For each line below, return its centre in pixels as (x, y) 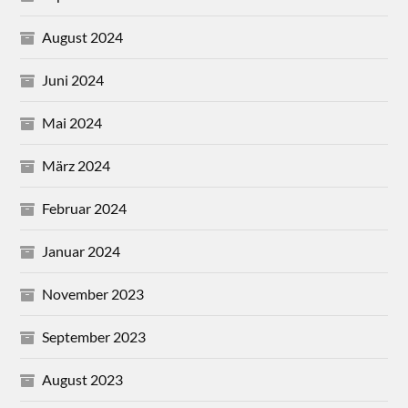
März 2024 (76, 165)
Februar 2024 (85, 208)
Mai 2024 (72, 122)
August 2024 (83, 36)
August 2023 (83, 379)
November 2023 (93, 293)
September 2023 (94, 336)
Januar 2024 (82, 250)
